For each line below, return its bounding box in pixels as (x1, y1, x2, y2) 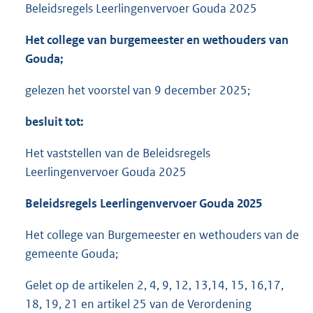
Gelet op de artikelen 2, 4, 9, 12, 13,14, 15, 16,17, (25, 277, 284, 293)
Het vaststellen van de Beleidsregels (25, 145, 210, 161)
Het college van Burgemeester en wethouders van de (25, 227, 299, 243)
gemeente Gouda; (25, 246, 118, 262)
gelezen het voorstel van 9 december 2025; (25, 82, 250, 99)
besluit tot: (25, 114, 84, 130)
